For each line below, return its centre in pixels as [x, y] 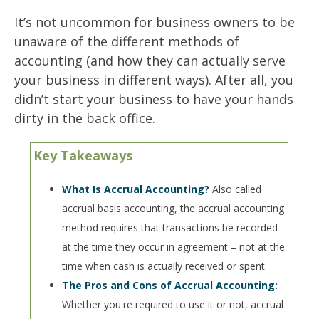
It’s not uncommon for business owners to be [155, 22]
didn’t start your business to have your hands [154, 99]
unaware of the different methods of [127, 42]
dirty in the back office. [87, 119]
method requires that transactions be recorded [170, 228]
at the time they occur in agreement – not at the [174, 247]
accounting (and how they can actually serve [150, 61]
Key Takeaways [83, 156]
